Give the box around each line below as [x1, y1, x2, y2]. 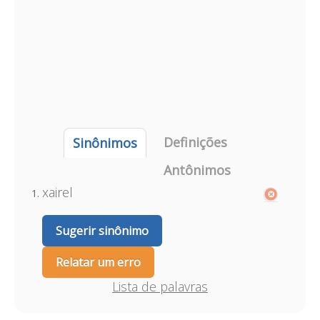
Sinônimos [72, 134, 137, 151]
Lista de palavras [112, 278, 208, 295]
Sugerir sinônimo [55, 223, 149, 239]
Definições [163, 134, 227, 151]
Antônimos [163, 161, 231, 179]
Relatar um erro [55, 254, 141, 270]
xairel [41, 184, 73, 201]
